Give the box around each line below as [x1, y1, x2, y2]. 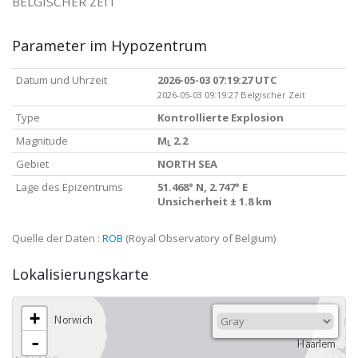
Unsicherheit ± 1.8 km [157, 194, 272, 209]
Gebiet [16, 157, 49, 171]
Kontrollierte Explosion [157, 110, 284, 125]
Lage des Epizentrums [16, 180, 123, 194]
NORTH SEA [157, 157, 217, 171]
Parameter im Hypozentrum [12, 36, 207, 55]
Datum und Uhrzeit [16, 73, 107, 87]
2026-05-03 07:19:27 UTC [157, 73, 276, 87]
